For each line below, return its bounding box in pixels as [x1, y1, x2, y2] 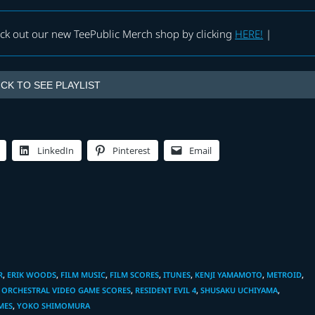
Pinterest [112, 144, 151, 157]
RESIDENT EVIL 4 [135, 285, 197, 296]
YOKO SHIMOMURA [17, 300, 91, 311]
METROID [266, 269, 302, 281]
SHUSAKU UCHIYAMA [200, 285, 278, 296]
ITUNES [163, 269, 191, 281]
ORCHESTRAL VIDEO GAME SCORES [1, 285, 131, 296]
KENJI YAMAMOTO [195, 269, 263, 281]
